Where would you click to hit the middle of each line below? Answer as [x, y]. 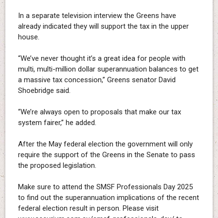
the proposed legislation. [57, 166]
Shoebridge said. [44, 91]
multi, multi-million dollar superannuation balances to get [108, 69]
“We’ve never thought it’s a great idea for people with [101, 59]
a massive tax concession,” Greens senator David [97, 80]
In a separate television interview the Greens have [97, 16]
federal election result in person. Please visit [88, 209]
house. [28, 37]
